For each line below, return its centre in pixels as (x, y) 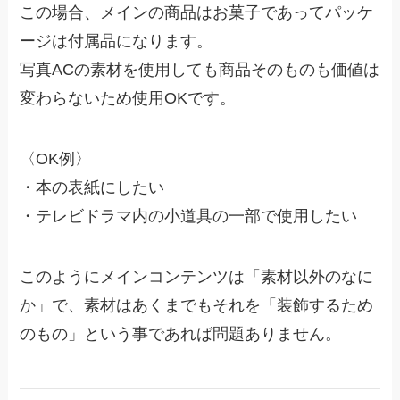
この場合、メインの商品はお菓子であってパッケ (197, 13)
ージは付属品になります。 (117, 42)
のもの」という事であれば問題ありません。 (181, 334)
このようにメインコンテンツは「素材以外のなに (197, 277)
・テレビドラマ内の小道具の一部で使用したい (189, 217)
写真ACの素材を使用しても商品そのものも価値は (200, 70)
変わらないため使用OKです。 (128, 99)
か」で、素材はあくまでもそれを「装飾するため (197, 305)
